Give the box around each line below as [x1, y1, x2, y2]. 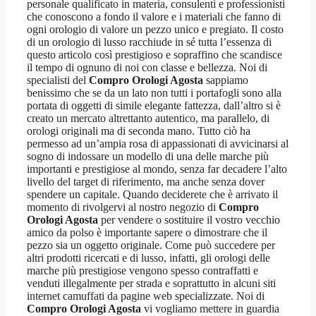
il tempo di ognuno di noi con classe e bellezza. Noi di [27, 61, 267, 74]
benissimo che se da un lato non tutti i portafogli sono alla [27, 87, 281, 99]
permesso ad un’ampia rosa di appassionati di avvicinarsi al [27, 138, 288, 150]
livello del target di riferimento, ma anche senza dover [27, 176, 265, 188]
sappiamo [203, 74, 248, 87]
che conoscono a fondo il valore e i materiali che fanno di [27, 11, 281, 23]
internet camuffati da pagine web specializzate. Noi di [27, 290, 265, 303]
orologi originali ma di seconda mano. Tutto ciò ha [27, 125, 250, 138]
